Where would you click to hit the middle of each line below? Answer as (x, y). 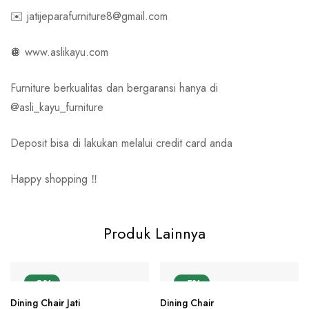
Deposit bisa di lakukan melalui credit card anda (121, 143)
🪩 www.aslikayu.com (59, 52)
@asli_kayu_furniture (57, 108)
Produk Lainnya (154, 233)
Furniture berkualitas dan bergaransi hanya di (114, 88)
